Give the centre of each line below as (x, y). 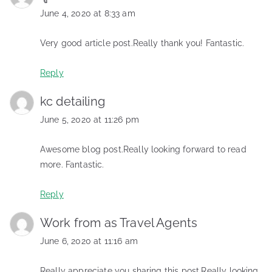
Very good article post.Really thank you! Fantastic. (142, 43)
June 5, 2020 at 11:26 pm (90, 119)
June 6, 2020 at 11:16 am (89, 241)
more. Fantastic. (72, 164)
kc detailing (73, 101)
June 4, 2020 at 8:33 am (88, 13)
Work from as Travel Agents (119, 223)
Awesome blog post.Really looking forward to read (143, 149)
